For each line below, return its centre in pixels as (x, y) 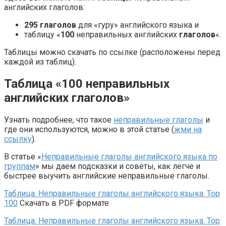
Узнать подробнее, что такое (59, 120)
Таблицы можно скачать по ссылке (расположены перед (112, 52)
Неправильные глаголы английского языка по (129, 156)
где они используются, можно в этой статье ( (89, 129)
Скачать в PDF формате (63, 203)
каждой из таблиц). (40, 62)
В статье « (23, 156)
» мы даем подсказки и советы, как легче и (118, 166)
